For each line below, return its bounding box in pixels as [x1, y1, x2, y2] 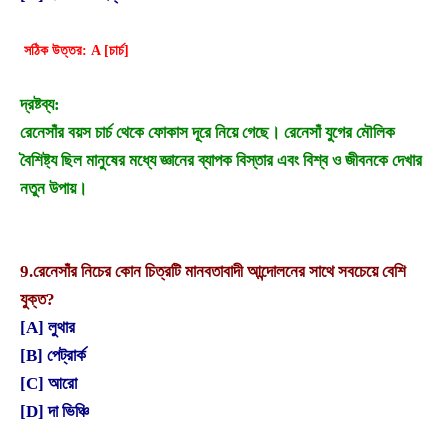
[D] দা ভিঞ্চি [20, 402, 89, 422]
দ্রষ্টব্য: [20, 95, 60, 115]
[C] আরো [20, 374, 77, 394]
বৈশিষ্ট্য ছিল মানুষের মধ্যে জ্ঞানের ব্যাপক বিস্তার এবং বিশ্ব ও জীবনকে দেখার [20, 151, 422, 171]
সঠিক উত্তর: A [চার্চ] [24, 41, 129, 58]
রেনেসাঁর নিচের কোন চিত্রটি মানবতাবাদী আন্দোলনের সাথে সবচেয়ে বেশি [33, 262, 406, 282]
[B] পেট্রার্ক [20, 346, 86, 366]
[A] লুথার [20, 318, 75, 338]
